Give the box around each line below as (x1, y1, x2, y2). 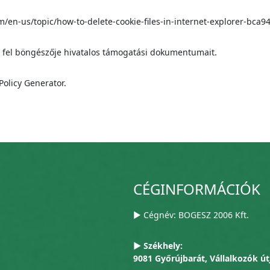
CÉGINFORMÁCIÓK (133, 178, 261, 199)
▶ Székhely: (133, 239, 183, 251)
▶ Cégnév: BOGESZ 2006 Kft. (133, 209, 250, 221)
